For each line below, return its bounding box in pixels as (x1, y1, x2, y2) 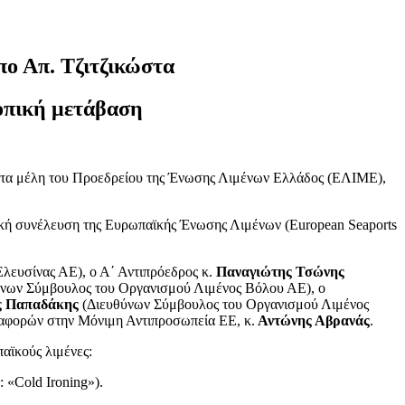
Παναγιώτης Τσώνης (216, 263, 344, 279)
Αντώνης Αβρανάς (255, 312, 370, 328)
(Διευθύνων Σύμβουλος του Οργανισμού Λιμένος (79, 296, 369, 312)
